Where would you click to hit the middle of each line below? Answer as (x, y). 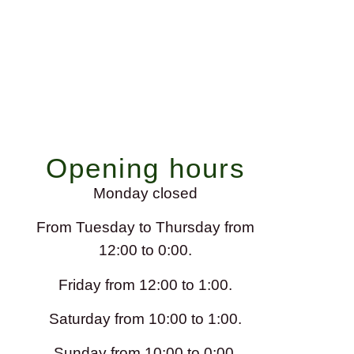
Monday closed (146, 192)
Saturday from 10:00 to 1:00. (146, 318)
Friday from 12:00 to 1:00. (146, 284)
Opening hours (145, 168)
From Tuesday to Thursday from (146, 227)
